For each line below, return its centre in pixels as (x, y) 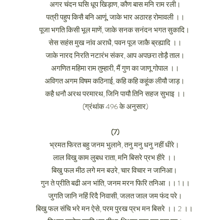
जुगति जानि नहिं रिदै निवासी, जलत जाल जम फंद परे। (115, 196)
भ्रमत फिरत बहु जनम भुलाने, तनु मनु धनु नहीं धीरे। (115, 145)
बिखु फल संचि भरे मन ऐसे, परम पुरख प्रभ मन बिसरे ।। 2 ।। (115, 209)
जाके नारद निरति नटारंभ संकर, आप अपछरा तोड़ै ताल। (115, 55)
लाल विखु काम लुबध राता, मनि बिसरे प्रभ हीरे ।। (115, 158)
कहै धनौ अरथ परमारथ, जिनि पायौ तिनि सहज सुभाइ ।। (115, 94)
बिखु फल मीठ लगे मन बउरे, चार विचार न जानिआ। (115, 170)
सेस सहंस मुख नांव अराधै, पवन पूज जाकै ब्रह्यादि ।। (115, 43)
